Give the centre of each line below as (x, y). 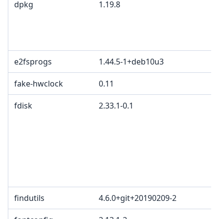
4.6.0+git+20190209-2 (138, 198)
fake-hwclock (39, 84)
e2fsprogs (33, 62)
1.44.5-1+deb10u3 (131, 62)
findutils (29, 198)
